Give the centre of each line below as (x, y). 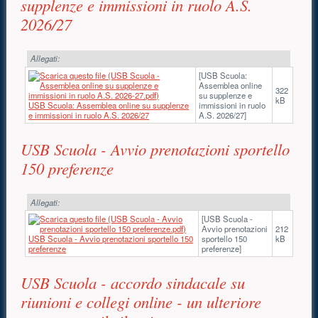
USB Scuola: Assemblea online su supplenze (109, 105)
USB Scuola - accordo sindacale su (133, 283)
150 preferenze (67, 168)
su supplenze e (226, 95)
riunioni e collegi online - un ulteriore (141, 302)
